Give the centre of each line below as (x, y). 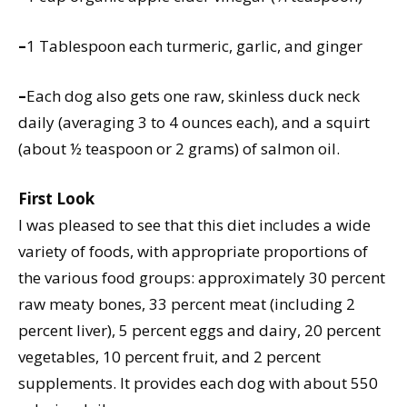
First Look (56, 199)
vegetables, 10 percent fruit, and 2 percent (169, 357)
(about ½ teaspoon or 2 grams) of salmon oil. (179, 149)
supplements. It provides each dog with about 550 (198, 383)
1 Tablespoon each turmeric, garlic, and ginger (194, 46)
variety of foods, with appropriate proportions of (193, 252)
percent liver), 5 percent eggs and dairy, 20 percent (199, 331)
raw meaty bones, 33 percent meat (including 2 (187, 304)
